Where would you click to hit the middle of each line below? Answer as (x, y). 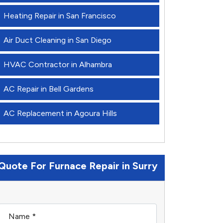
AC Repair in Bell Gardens (49, 89)
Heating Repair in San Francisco (60, 16)
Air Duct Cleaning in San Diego (57, 40)
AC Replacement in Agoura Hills (60, 113)
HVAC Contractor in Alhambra (58, 64)
